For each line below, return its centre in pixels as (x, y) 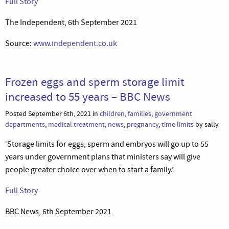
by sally (206, 124)
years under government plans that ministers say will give (103, 157)
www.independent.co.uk (75, 43)
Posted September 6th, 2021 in (52, 113)
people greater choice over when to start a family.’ (89, 169)
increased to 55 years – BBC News (88, 96)
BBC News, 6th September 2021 (58, 211)
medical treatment (76, 124)
